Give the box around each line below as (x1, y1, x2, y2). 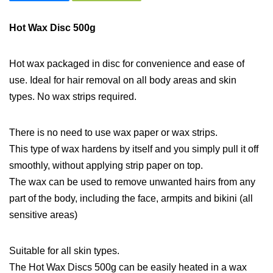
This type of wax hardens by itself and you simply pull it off (9, 143, 258, 154)
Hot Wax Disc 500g (9, 22, 96, 33)
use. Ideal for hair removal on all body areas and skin (9, 74, 236, 85)
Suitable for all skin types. (9, 245, 119, 256)
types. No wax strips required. (9, 91, 136, 102)
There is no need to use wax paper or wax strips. (9, 127, 218, 138)
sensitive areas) (9, 209, 77, 220)
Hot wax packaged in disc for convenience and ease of (9, 58, 244, 69)
